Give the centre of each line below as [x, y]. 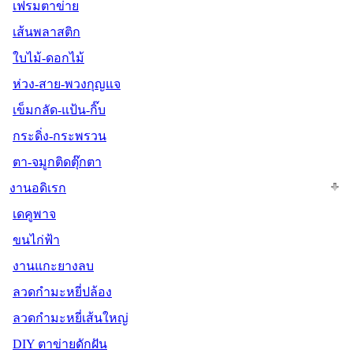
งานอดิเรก [38, 188]
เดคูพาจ [34, 214]
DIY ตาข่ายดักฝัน [60, 344]
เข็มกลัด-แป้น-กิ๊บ [59, 110]
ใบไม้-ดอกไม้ [48, 58]
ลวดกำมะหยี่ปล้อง [62, 292]
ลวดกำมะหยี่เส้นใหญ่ [71, 318]
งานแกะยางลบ [53, 266]
